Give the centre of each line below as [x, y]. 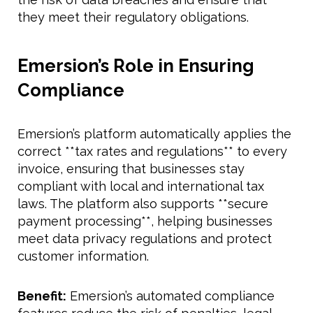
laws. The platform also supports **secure [143, 204]
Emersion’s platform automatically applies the [154, 134]
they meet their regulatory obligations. [133, 17]
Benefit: [42, 296]
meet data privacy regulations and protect [145, 239]
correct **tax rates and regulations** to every [152, 152]
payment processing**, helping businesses [145, 221]
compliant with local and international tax [141, 187]
